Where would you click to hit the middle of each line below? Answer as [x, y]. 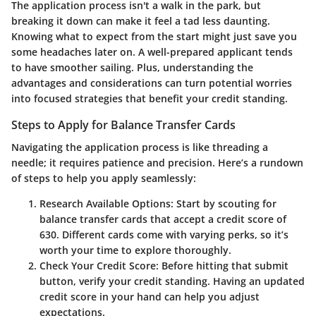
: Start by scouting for [224, 204]
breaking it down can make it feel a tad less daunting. [141, 20]
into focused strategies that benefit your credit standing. [150, 98]
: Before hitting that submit [222, 266]
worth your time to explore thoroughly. [135, 250]
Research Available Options [105, 204]
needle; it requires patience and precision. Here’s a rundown [157, 163]
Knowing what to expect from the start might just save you [154, 36]
